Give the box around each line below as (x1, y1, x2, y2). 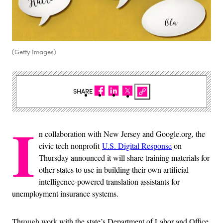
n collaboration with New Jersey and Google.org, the (39, 128, 205, 139)
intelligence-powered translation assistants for (39, 176, 180, 187)
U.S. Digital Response (102, 140, 172, 151)
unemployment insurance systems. (12, 188, 118, 199)
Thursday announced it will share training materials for (39, 152, 210, 163)
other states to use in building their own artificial (39, 164, 189, 175)
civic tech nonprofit (39, 140, 102, 151)
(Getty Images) (12, 47, 56, 56)
